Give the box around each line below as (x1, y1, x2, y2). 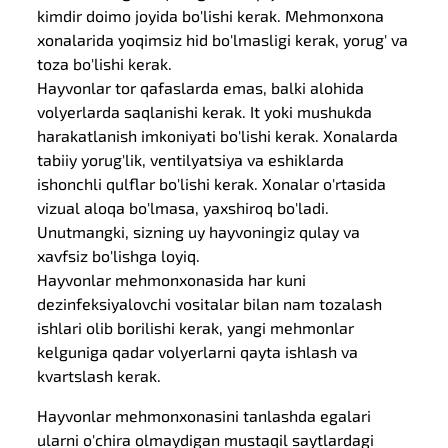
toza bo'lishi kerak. (37, 54, 173, 73)
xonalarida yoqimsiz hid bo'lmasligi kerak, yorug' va (37, 30, 409, 49)
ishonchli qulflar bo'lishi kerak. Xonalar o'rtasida (37, 174, 387, 193)
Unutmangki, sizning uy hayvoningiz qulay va (37, 222, 361, 241)
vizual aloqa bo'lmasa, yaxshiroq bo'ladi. (37, 198, 330, 217)
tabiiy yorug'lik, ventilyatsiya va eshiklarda (37, 150, 345, 169)
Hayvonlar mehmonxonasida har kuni (37, 270, 307, 289)
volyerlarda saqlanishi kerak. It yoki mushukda (37, 102, 373, 121)
